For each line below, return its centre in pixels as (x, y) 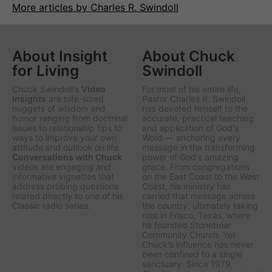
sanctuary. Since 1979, (188, 264)
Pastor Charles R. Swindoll (194, 99)
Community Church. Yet (189, 235)
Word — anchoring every (191, 138)
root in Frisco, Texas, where (196, 216)
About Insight (60, 56)
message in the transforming (199, 148)
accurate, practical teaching (198, 118)
